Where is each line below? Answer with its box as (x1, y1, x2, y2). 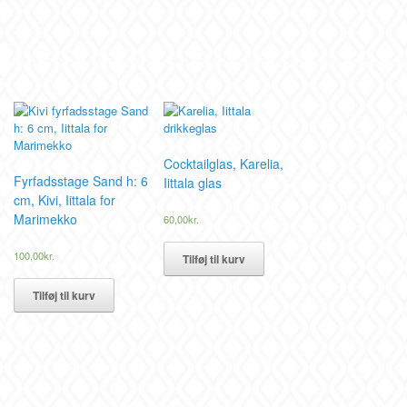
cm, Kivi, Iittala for (13, 190, 115, 209)
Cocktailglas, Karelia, (164, 154, 284, 173)
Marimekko (13, 209, 77, 228)
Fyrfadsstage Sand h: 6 (13, 171, 148, 190)
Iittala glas (164, 173, 223, 192)
